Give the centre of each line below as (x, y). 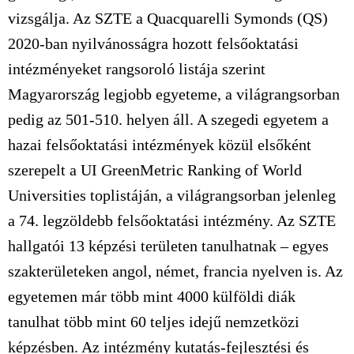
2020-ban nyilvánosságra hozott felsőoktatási (153, 43)
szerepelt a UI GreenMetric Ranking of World (155, 170)
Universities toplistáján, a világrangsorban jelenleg (172, 195)
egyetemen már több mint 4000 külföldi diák (152, 296)
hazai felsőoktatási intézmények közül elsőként (160, 145)
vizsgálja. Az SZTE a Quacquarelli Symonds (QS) (168, 18)
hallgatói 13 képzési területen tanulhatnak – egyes (168, 246)
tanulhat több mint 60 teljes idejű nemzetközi (154, 322)
